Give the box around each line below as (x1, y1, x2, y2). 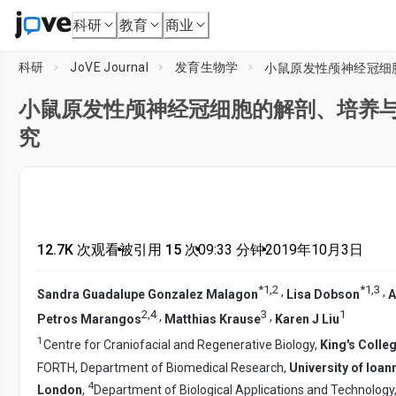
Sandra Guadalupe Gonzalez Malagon (37, 286, 258, 301)
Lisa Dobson (286, 286, 360, 301)
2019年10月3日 (264, 241, 363, 258)
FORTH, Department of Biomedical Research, (37, 360, 289, 375)
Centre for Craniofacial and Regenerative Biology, (43, 337, 320, 352)
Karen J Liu (275, 311, 339, 326)
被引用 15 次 (118, 241, 199, 258)
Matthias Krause (164, 311, 261, 326)
